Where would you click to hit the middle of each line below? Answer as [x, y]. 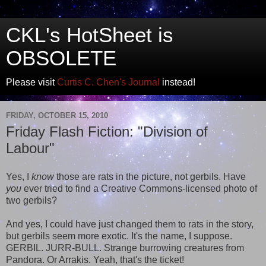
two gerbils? [31, 200]
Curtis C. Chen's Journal [108, 82]
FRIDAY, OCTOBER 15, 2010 [57, 115]
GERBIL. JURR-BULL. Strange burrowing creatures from [125, 248]
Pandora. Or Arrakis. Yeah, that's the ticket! [95, 259]
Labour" [30, 148]
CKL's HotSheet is [90, 35]
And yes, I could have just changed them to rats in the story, [130, 224]
